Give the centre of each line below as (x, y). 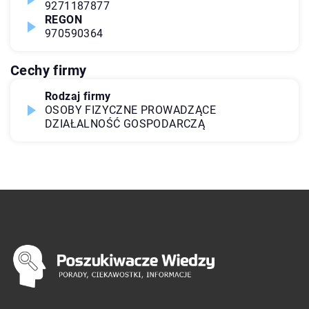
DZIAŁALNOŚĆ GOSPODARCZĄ (125, 124)
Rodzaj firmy (78, 96)
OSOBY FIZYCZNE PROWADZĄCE (130, 110)
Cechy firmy (49, 70)
